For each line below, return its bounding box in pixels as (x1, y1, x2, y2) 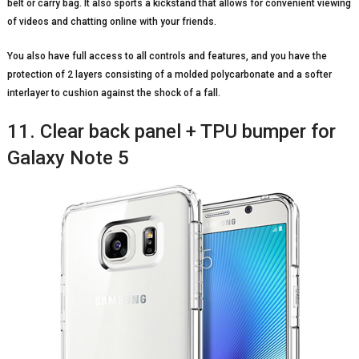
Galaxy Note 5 (6, 146, 129, 169)
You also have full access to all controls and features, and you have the (6, 50, 327, 62)
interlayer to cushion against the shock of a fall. (6, 87, 220, 99)
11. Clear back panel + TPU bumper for (6, 119, 336, 143)
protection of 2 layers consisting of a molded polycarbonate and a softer (6, 68, 332, 80)
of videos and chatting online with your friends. (6, 15, 216, 27)
